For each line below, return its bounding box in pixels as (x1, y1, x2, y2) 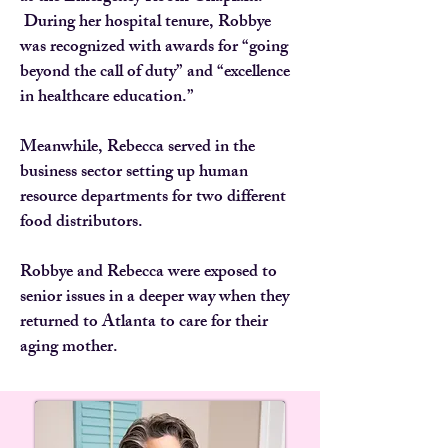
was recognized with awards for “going (20, 33, 288, 63)
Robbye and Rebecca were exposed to (20, 258, 277, 288)
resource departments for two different (20, 183, 286, 213)
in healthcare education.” (20, 83, 194, 113)
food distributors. (20, 208, 143, 238)
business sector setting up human (20, 158, 248, 188)
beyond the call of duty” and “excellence (20, 58, 290, 88)
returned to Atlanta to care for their (20, 308, 268, 338)
